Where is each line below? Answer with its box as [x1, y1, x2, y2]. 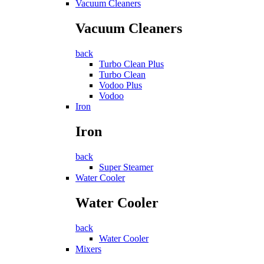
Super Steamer [99, 162, 153, 173]
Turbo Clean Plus [99, 59, 164, 70]
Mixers [75, 243, 101, 254]
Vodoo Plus [99, 80, 142, 91]
